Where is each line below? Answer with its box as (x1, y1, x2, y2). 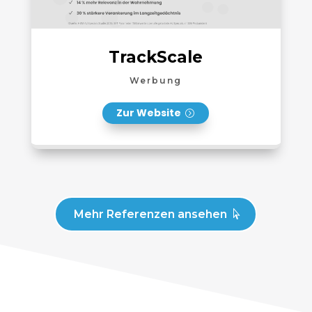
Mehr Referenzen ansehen (74, 219, 228, 233)
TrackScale (109, 59, 203, 79)
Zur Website (116, 118, 182, 132)
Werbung (130, 87, 182, 98)
